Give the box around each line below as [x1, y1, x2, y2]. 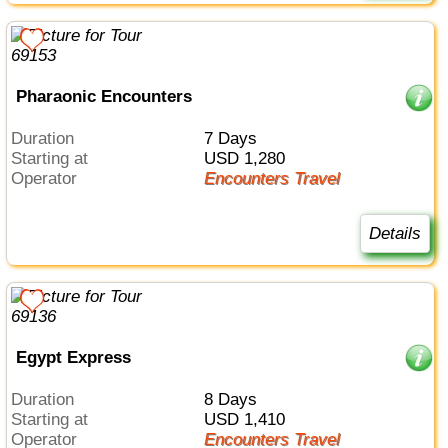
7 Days [212, 129, 257, 149]
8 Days [212, 390, 257, 410]
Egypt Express [15, 347, 131, 367]
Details [368, 223, 421, 243]
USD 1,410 [215, 410, 285, 430]
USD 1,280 [215, 149, 285, 169]
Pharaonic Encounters [15, 86, 192, 106]
